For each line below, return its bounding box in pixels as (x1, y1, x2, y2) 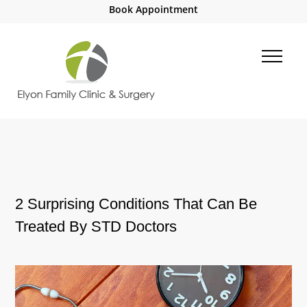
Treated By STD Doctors (15, 218, 177, 235)
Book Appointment (109, 3, 198, 16)
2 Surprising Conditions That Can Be (15, 195, 258, 212)
